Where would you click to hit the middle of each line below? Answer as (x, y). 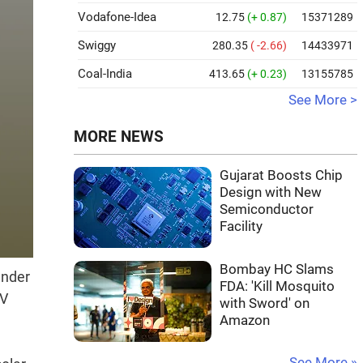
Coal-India (105, 74)
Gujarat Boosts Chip (281, 175)
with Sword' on (265, 303)
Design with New (271, 192)
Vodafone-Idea (117, 17)
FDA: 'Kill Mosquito (277, 286)
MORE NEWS (119, 137)
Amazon (245, 320)
